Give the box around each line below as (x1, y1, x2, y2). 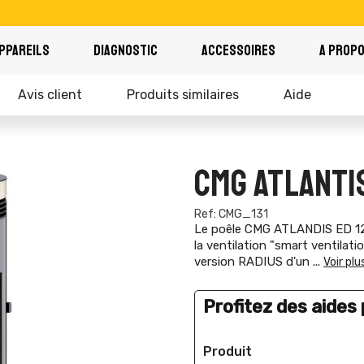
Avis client (18, 87, 82, 102)
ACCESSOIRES (201, 41, 275, 59)
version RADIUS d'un (194, 254, 313, 269)
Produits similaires (127, 87, 239, 102)
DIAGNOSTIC (93, 41, 158, 59)
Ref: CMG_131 (194, 207, 268, 221)
